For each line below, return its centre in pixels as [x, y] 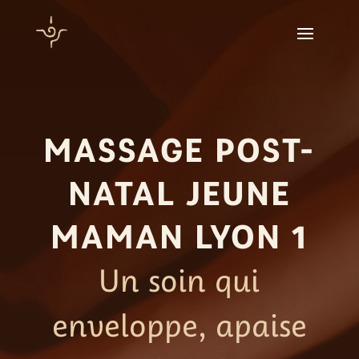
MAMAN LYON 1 [179, 236]
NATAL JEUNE [179, 193]
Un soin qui [179, 280]
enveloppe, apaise [179, 325]
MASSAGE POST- [179, 149]
